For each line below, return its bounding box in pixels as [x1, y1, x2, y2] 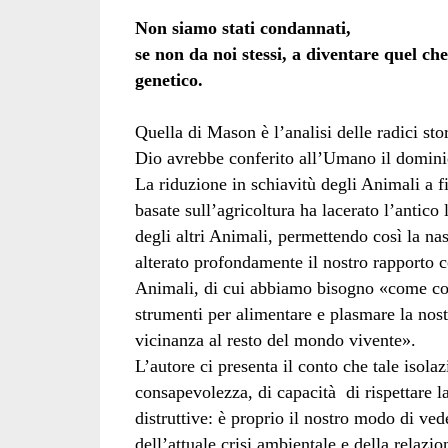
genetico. [134, 69, 203, 90]
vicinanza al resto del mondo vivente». [134, 329, 416, 350]
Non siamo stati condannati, [134, 17, 351, 38]
